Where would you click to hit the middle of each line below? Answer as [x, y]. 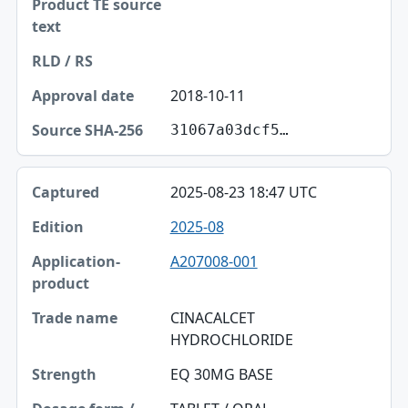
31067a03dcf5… [229, 129]
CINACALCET [212, 317]
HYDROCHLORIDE [231, 339]
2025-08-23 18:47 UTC [243, 192]
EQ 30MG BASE [221, 374]
